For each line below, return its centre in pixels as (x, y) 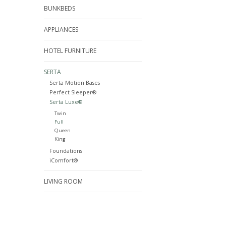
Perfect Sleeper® (73, 92)
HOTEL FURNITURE (70, 51)
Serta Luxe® (66, 102)
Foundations (66, 151)
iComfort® (63, 160)
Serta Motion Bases (74, 83)
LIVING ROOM (63, 182)
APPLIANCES (61, 30)
